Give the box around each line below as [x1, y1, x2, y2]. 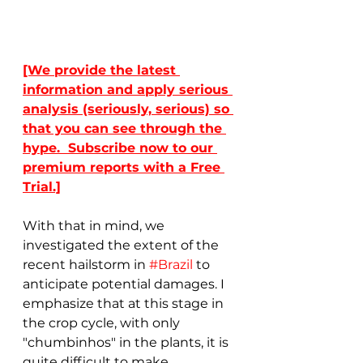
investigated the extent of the [23, 237, 222, 253]
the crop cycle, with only [23, 314, 183, 331]
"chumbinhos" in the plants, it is [23, 334, 232, 350]
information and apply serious [23, 81, 233, 97]
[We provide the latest [23, 62, 180, 78]
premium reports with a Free [23, 159, 224, 175]
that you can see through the [23, 120, 226, 136]
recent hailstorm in [23, 256, 149, 272]
